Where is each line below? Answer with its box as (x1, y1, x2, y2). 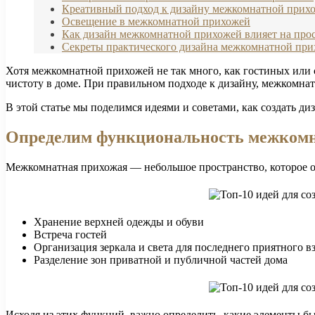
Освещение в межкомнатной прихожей (62, 15, 250, 28)
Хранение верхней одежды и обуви (34, 216, 204, 229)
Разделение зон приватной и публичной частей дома (34, 254, 288, 266)
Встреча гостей (34, 229, 107, 241)
